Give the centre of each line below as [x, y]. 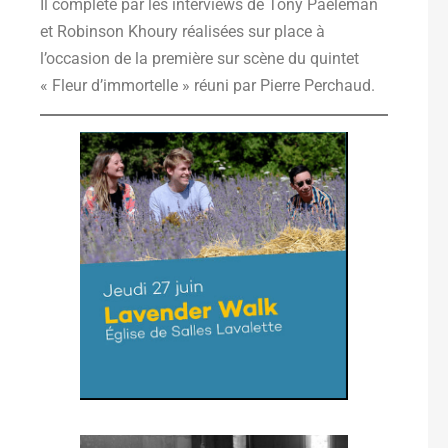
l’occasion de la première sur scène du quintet [199, 59]
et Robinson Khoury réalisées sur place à [182, 32]
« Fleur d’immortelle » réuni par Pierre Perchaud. [207, 86]
